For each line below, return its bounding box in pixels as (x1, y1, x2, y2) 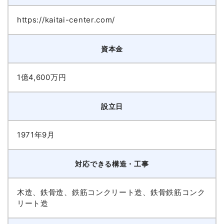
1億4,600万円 (16, 72, 66, 82)
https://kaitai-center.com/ (16, 15, 115, 25)
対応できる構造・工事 (75, 159, 149, 168)
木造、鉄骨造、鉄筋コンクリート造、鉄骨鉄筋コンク (16, 187, 205, 197)
